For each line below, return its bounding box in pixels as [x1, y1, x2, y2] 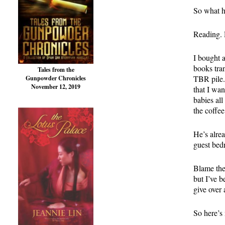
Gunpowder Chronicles [26, 74, 86, 83]
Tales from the [37, 65, 74, 74]
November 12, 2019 [31, 82, 80, 91]
